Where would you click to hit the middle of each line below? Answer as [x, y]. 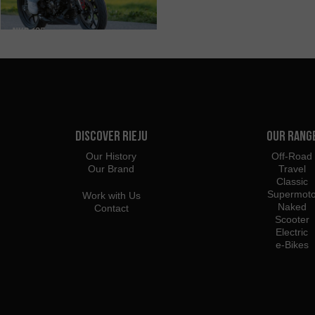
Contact [111, 208]
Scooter [292, 219]
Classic [292, 181]
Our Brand [111, 168]
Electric [292, 232]
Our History [111, 156]
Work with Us [111, 195]
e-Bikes [292, 244]
